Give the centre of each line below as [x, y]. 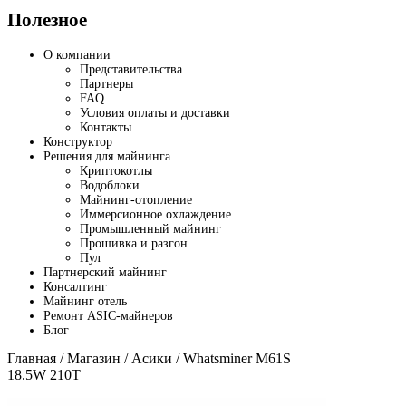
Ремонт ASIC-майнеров [108, 315]
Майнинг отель [85, 301]
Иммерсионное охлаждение [155, 214]
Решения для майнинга [107, 156]
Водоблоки [110, 185]
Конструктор [78, 141]
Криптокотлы [116, 170]
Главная [32, 358]
